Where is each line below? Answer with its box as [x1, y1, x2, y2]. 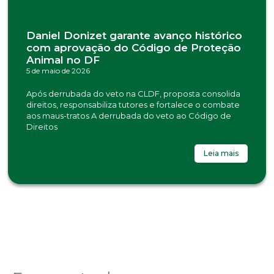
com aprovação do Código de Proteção [26, 42, 241, 54]
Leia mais [204, 149, 239, 158]
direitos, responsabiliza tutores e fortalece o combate [26, 100, 240, 110]
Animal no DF [26, 54, 100, 67]
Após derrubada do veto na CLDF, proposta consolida [26, 89, 240, 99]
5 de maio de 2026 [26, 66, 90, 76]
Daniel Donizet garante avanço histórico [26, 29, 242, 42]
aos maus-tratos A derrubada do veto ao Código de [26, 111, 231, 121]
